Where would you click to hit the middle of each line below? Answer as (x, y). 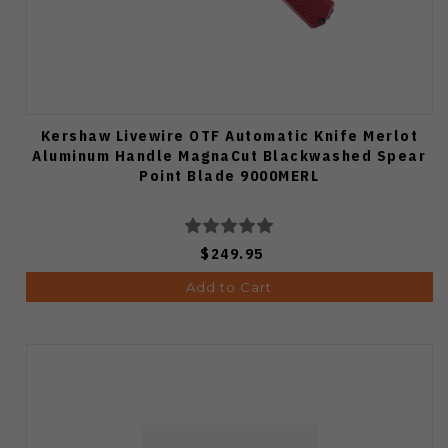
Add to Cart (229, 286)
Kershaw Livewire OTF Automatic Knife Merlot (229, 135)
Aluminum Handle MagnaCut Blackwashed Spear (229, 155)
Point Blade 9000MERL (229, 175)
